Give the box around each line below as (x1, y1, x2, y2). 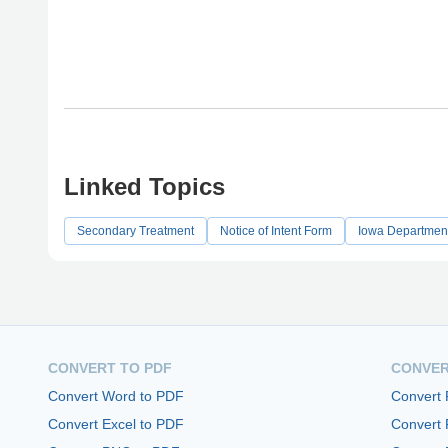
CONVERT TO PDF (48, 359, 172, 376)
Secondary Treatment (77, 223, 194, 238)
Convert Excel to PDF (48, 415, 184, 432)
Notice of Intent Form (220, 223, 332, 238)
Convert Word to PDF (48, 387, 184, 404)
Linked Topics (64, 172, 225, 200)
